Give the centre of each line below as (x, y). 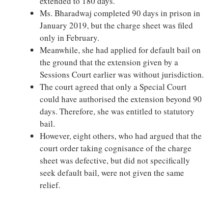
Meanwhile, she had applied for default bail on (120, 50)
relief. (50, 185)
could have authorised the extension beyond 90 (121, 99)
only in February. (69, 37)
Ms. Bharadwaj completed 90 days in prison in (120, 13)
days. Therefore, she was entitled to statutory (117, 111)
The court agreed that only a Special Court (113, 86)
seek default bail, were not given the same (112, 172)
